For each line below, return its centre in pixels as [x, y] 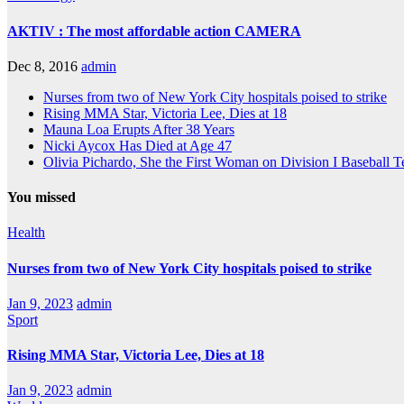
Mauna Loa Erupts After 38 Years [139, 129]
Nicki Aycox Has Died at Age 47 [138, 145]
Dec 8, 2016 [42, 66]
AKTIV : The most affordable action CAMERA [154, 31]
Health [26, 233]
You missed [41, 197]
